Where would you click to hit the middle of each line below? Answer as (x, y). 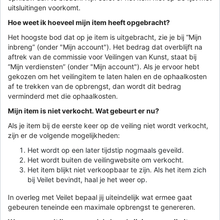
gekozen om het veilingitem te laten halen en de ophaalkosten (107, 76)
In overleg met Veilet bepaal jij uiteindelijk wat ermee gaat (100, 197)
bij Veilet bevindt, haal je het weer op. (87, 179)
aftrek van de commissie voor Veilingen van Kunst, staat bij (102, 56)
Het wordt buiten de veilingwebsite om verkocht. (106, 160)
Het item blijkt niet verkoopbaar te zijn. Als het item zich (117, 169)
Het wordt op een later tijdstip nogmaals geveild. (106, 150)
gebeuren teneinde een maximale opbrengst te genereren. (102, 207)
